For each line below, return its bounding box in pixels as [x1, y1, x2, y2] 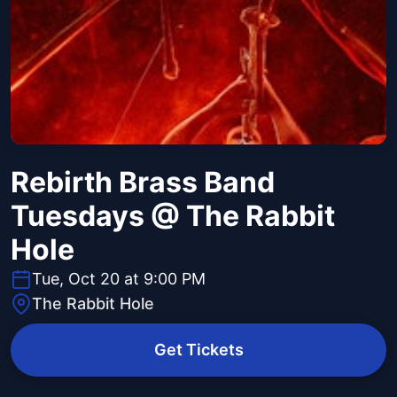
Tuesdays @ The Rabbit [11, 198, 335, 234]
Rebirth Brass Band [11, 165, 275, 200]
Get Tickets [153, 340, 244, 360]
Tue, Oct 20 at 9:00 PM [32, 269, 206, 289]
